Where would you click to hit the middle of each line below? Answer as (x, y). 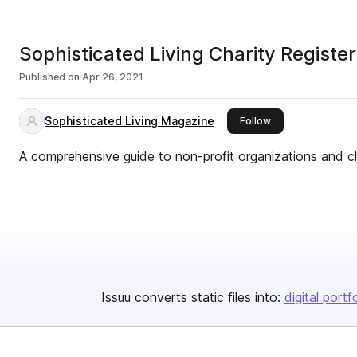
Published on (49, 77)
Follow (255, 121)
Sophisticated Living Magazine (129, 121)
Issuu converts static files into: (191, 297)
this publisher (302, 120)
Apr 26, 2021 (113, 77)
